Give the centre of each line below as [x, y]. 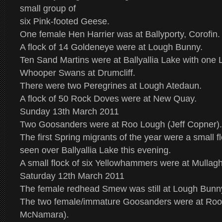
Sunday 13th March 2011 [69, 111]
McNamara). [44, 215]
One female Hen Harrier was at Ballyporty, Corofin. [120, 34]
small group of [49, 8]
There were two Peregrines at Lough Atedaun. [111, 86]
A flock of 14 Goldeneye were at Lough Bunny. [111, 47]
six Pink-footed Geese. [65, 21]
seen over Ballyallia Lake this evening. [95, 150]
